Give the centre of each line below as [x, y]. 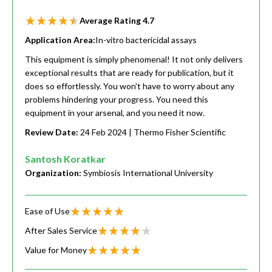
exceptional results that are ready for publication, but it [129, 73]
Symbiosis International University [148, 173]
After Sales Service [61, 231]
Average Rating [111, 21]
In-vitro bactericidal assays [146, 40]
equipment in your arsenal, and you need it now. [115, 113]
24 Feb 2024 [104, 132]
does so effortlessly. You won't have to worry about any [130, 86]
